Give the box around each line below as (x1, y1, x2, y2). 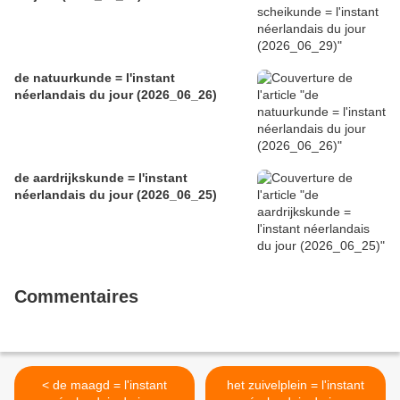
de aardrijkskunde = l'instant (14, 171, 187, 186)
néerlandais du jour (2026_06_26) (14, 87, 217, 103)
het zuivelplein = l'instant (227, 378, 364, 393)
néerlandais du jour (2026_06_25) (14, 187, 217, 203)
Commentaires (14, 287, 138, 307)
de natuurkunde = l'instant (14, 71, 175, 86)
